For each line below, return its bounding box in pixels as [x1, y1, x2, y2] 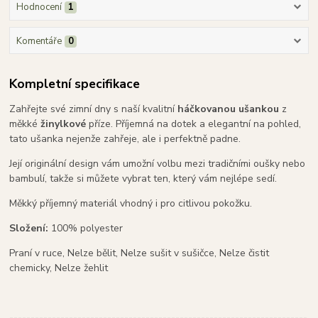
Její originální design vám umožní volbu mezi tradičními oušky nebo [9, 157, 306, 171]
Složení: [9, 221, 49, 236]
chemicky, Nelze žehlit [9, 261, 109, 275]
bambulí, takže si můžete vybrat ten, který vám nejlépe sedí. [9, 172, 278, 186]
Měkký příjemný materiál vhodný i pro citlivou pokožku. [9, 197, 253, 211]
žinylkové [38, 117, 87, 131]
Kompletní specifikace [9, 75, 141, 93]
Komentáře [16, 34, 62, 48]
